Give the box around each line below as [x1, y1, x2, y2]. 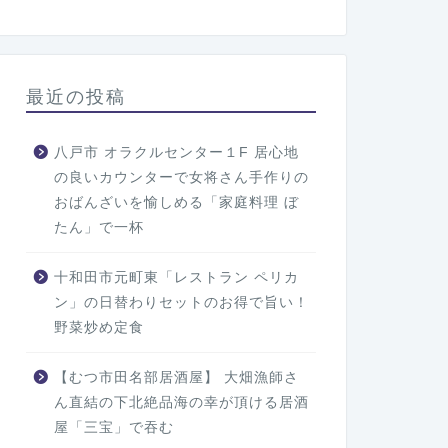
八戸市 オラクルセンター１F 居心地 [53, 145, 299, 161]
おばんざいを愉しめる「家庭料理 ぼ [53, 195, 299, 211]
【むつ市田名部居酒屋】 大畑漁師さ [53, 370, 299, 386]
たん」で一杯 [53, 220, 144, 236]
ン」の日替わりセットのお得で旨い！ [53, 295, 309, 311]
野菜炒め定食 [53, 320, 144, 336]
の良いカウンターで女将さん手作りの [53, 170, 309, 186]
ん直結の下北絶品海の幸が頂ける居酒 [53, 395, 309, 411]
